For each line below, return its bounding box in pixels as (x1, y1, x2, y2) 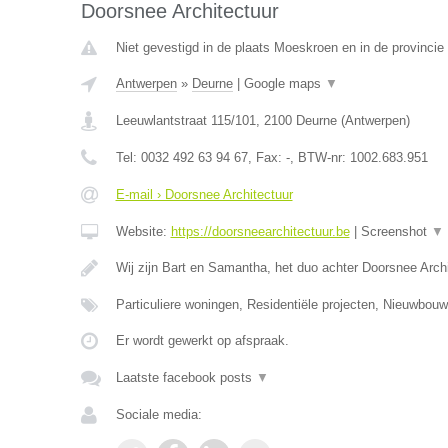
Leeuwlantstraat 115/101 (115, 113, 256, 128)
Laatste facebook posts (115, 370, 256, 385)
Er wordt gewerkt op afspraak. (115, 333, 289, 348)
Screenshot (360, 224, 431, 239)
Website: (115, 224, 171, 239)
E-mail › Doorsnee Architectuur (115, 187, 293, 202)
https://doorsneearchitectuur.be (170, 224, 350, 239)
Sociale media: (115, 407, 202, 422)
